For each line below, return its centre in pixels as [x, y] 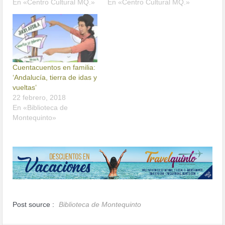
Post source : [35, 205]
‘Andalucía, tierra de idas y [55, 77]
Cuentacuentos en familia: [54, 67]
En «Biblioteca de [40, 107]
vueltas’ [25, 87]
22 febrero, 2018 [39, 97]
